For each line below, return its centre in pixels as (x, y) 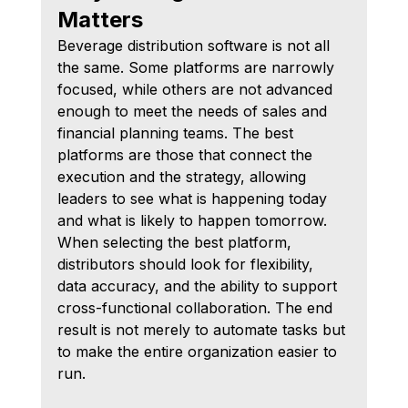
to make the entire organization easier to (199, 351)
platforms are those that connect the (187, 154)
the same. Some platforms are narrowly (198, 67)
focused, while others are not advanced (197, 89)
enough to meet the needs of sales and (194, 111)
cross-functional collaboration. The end (197, 307)
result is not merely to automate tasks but (203, 329)
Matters (100, 19)
